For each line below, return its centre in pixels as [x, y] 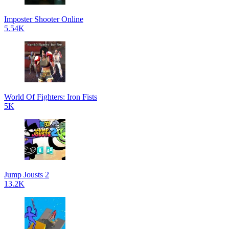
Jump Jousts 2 [27, 175]
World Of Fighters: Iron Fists [51, 97]
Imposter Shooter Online [44, 19]
